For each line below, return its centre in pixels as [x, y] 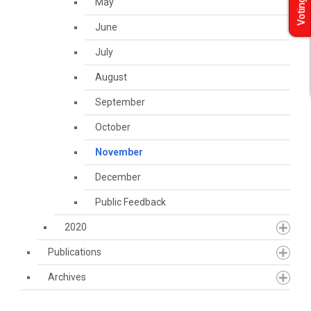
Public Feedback [131, 202]
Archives [67, 277]
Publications [75, 252]
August [111, 77]
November [119, 152]
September [120, 102]
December [118, 177]
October [113, 127]
